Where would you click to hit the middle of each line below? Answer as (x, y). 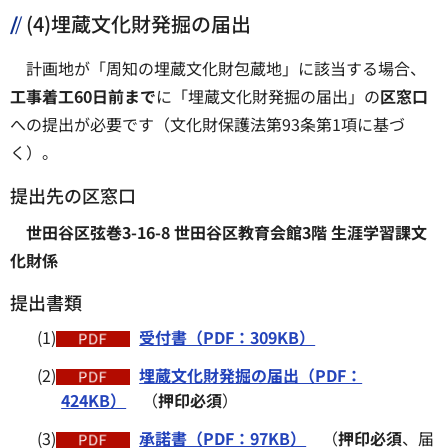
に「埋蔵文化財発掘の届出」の (268, 96)
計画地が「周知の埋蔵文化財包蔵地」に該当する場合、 (226, 68)
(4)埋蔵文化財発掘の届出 (138, 24)
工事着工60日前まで (83, 96)
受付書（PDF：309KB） (227, 337)
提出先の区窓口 (73, 194)
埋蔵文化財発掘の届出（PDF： (251, 375)
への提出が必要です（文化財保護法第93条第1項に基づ (207, 124)
